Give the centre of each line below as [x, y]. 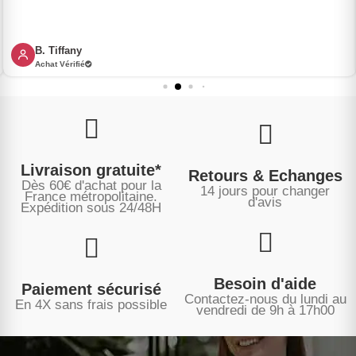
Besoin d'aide [265, 283]
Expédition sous [68, 207]
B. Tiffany [58, 50]
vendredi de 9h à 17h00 [265, 310]
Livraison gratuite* [91, 170]
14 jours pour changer [265, 191]
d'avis [265, 202]
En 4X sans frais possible [91, 304]
